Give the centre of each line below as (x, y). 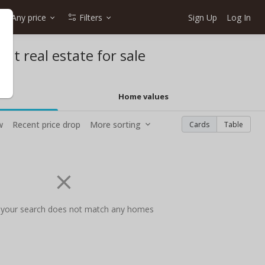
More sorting (115, 124)
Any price (29, 17)
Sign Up (203, 17)
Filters (91, 17)
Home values (144, 96)
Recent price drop (46, 124)
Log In (239, 17)
